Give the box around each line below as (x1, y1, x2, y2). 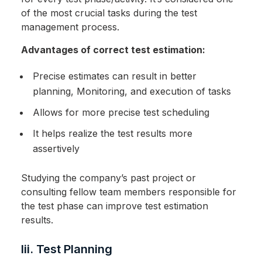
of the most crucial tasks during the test (20, 7, 197, 19)
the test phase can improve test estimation (20, 200, 208, 212)
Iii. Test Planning (20, 242, 112, 257)
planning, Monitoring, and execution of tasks (32, 85, 231, 98)
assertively (32, 143, 80, 155)
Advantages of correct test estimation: (20, 44, 205, 56)
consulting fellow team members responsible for (20, 186, 236, 198)
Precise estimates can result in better (32, 70, 196, 82)
